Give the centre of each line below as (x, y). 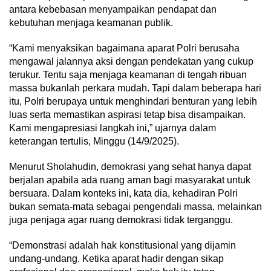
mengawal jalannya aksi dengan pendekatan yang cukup (131, 62)
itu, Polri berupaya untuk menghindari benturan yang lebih (133, 102)
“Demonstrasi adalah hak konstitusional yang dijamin (122, 246)
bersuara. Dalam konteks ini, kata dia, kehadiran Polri (123, 194)
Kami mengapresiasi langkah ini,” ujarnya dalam (113, 128)
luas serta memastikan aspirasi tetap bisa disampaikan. (127, 115)
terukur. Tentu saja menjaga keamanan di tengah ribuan (128, 75)
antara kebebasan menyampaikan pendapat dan (113, 10)
